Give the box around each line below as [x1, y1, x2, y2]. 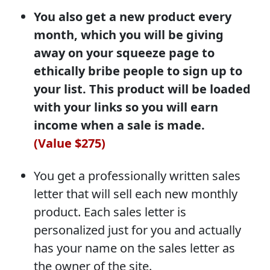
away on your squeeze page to [34, 44, 215, 61]
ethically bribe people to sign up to [34, 62, 242, 79]
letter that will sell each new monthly [34, 185, 237, 202]
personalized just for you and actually [34, 221, 241, 238]
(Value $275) [34, 134, 105, 151]
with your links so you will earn [34, 98, 218, 115]
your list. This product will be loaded [34, 80, 251, 97]
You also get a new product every [34, 8, 231, 25]
